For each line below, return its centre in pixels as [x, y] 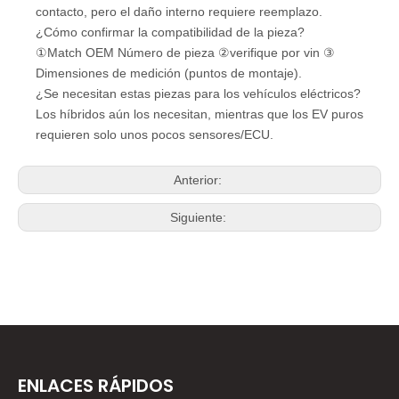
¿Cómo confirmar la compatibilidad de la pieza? [170, 32]
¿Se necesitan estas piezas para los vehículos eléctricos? [198, 93]
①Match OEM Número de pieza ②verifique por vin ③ [185, 52]
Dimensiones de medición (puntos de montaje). [169, 73]
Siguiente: [199, 217]
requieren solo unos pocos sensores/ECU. [155, 134]
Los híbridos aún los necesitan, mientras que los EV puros [199, 114]
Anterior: [199, 179]
